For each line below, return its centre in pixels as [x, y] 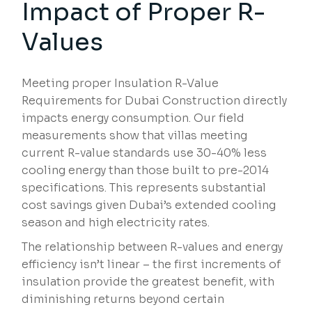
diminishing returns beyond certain [123, 299]
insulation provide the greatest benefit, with [148, 282]
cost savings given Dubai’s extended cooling [149, 205]
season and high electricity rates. [116, 223]
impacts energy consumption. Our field [133, 118]
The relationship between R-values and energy [153, 247]
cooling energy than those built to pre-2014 [146, 171]
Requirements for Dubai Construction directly [155, 101]
